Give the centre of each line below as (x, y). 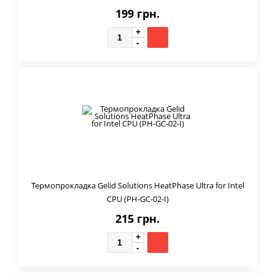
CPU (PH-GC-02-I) (137, 199)
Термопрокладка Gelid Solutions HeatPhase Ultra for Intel (137, 185)
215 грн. (137, 218)
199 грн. (137, 13)
